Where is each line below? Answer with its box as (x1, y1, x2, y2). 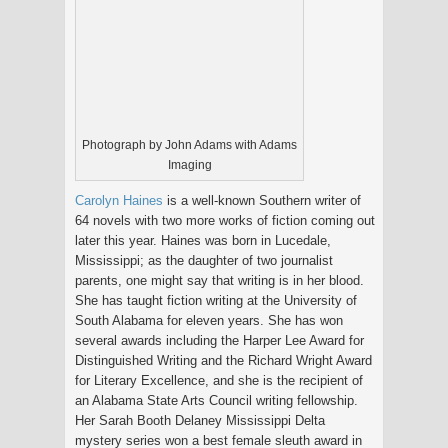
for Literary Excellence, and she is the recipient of (75, 372, 363, 388)
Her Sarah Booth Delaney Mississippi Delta (75, 412, 325, 428)
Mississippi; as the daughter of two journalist (75, 252, 333, 268)
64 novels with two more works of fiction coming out (75, 212, 375, 228)
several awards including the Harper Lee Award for (75, 332, 364, 348)
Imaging (167, 157, 212, 171)
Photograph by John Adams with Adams (82, 137, 297, 151)
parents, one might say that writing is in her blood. (75, 272, 364, 288)
